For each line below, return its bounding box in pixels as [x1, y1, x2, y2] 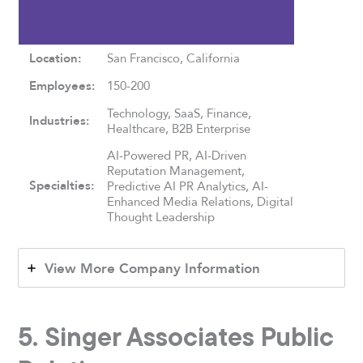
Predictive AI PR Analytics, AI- [107, 176, 269, 195]
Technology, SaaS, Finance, [107, 103, 252, 122]
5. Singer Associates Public [18, 321, 335, 352]
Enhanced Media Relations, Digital [107, 191, 294, 211]
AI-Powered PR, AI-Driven [107, 145, 247, 164]
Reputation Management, [107, 160, 246, 180]
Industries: [29, 110, 90, 130]
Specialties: [29, 175, 95, 195]
